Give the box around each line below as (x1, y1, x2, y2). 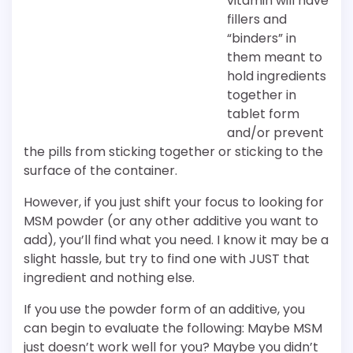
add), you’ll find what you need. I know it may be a (24, 231, 329, 250)
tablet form (227, 105, 299, 124)
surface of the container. (24, 162, 177, 180)
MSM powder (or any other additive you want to (24, 212, 318, 231)
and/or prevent (227, 124, 324, 143)
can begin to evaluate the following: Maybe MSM (24, 319, 322, 338)
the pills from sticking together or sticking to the (24, 143, 323, 162)
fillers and (227, 10, 287, 29)
